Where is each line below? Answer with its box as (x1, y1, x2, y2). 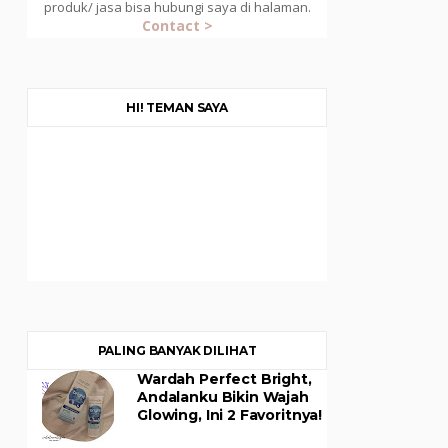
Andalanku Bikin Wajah (137, 387, 309, 406)
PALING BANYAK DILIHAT (97, 342, 257, 358)
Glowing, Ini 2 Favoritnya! (137, 405, 323, 424)
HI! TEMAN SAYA (126, 99, 228, 115)
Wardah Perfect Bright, (137, 369, 312, 388)
